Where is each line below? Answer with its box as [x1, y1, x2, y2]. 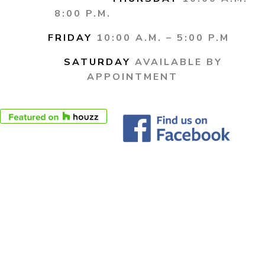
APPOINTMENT [87, 70, 178, 83]
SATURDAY [63, 56, 131, 69]
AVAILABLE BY [134, 56, 222, 69]
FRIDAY [48, 31, 92, 44]
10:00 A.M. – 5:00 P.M [96, 31, 230, 44]
